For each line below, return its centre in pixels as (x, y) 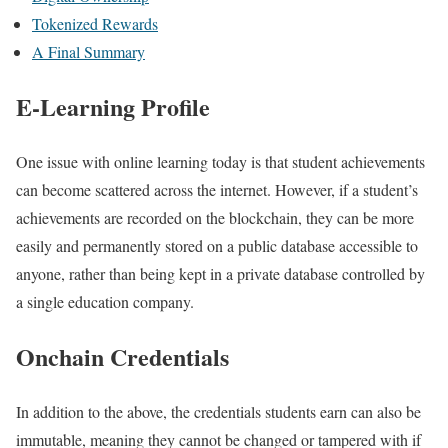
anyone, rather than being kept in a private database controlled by (220, 273)
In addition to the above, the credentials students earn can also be (218, 411)
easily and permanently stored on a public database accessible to (217, 245)
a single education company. (105, 301)
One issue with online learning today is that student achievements (220, 161)
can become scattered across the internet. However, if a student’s (217, 189)
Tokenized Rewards (95, 23)
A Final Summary (88, 51)
